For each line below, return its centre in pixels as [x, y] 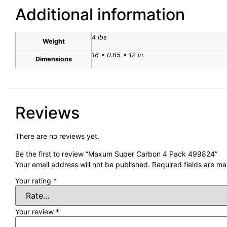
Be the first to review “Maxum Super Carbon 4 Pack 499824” [116, 154]
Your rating [34, 181]
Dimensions [53, 59]
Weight [53, 42]
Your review [35, 212]
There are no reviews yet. [57, 136]
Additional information [100, 15]
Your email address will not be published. [83, 165]
